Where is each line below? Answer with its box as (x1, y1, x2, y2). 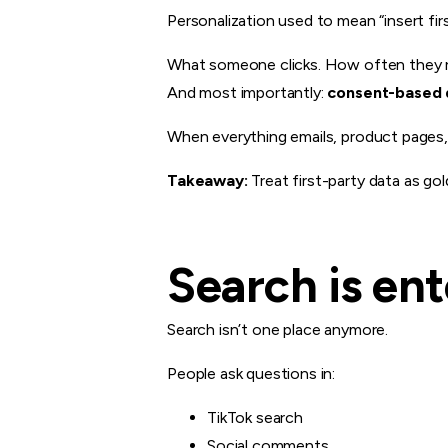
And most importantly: (167, 82, 328, 102)
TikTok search (207, 407, 303, 427)
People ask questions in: (167, 363, 336, 383)
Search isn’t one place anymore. (167, 319, 389, 339)
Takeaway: (167, 170, 248, 190)
